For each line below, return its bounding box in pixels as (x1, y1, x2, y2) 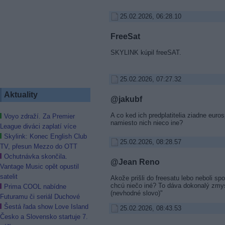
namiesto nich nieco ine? (110, 119, 183, 127)
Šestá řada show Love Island (4, 203, 88, 210)
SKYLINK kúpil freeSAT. (110, 48, 181, 56)
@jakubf (110, 94, 142, 103)
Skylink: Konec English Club (4, 133, 87, 140)
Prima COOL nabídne (4, 183, 66, 190)
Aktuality (4, 90, 38, 99)
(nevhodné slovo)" (110, 189, 163, 197)
